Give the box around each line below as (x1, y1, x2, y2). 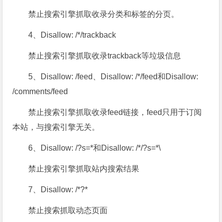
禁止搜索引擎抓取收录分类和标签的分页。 (28, 10, 179, 18)
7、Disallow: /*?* (28, 185, 88, 194)
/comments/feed (12, 87, 68, 96)
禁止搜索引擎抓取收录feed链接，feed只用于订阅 (28, 108, 202, 116)
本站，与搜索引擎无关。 (12, 123, 100, 131)
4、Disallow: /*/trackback (28, 31, 116, 39)
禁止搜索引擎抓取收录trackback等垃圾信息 (28, 52, 181, 60)
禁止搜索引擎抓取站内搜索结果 (28, 165, 140, 173)
